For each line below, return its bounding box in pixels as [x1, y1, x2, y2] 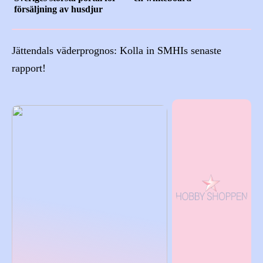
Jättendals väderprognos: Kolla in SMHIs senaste [12, 44, 221, 56]
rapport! [12, 62, 46, 74]
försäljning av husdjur [14, 4, 103, 14]
